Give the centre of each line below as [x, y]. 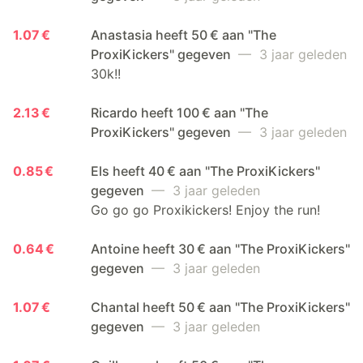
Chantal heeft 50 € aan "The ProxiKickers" [220, 307]
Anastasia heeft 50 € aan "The [184, 34]
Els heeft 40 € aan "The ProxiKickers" [205, 171]
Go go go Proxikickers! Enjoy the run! [205, 209]
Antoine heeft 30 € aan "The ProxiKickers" [220, 248]
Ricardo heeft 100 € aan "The [179, 112]
